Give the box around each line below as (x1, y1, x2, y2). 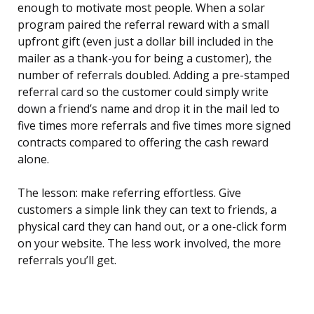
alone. (18, 151, 49, 168)
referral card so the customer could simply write (18, 84, 268, 100)
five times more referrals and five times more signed (18, 118, 291, 134)
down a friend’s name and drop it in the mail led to (18, 101, 280, 117)
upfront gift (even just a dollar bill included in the (18, 34, 273, 50)
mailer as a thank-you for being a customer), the (18, 50, 272, 67)
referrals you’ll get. (18, 252, 116, 268)
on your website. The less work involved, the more (18, 235, 281, 252)
